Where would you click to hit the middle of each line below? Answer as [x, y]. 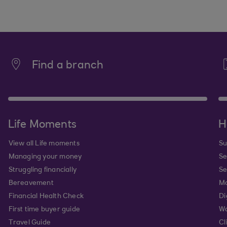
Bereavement [31, 183]
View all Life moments [44, 144]
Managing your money [45, 157]
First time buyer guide [44, 210]
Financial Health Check [46, 197]
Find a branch [68, 66]
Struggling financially [42, 170]
